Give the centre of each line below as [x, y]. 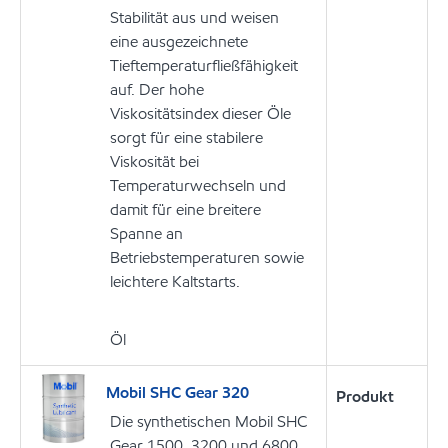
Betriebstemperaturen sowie [207, 257]
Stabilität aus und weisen [194, 17]
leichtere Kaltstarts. [175, 281]
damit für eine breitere [185, 209]
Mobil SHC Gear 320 [177, 392]
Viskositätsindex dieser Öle [200, 113]
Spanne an [146, 233]
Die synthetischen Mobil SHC [208, 421]
